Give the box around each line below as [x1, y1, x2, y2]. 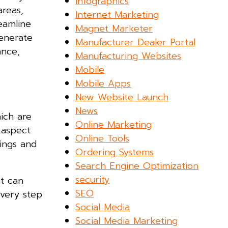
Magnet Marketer [75, 21, 153, 36]
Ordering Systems [75, 145, 154, 159]
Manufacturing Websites [75, 48, 182, 63]
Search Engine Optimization [75, 158, 199, 173]
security [75, 172, 110, 187]
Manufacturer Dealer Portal [75, 35, 196, 49]
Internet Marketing [75, 7, 159, 22]
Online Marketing [75, 117, 152, 132]
